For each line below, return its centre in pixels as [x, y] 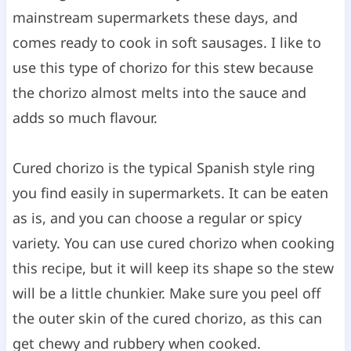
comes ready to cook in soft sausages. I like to [166, 42]
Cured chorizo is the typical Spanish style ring [163, 167]
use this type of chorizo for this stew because [163, 67]
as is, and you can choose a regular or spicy [157, 217]
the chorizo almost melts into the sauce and [159, 92]
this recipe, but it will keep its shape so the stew [173, 268]
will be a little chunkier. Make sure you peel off [166, 293]
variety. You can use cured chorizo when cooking [173, 242]
